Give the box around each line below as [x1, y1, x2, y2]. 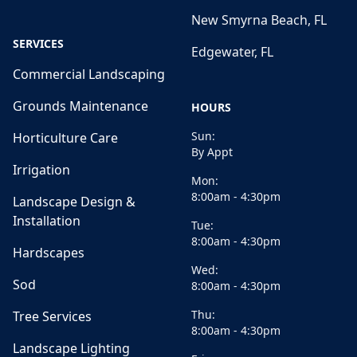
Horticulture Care [13, 128, 118, 147]
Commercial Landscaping [13, 65, 165, 83]
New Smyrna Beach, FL [191, 10, 327, 29]
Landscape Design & [13, 192, 135, 210]
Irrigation [13, 160, 70, 178]
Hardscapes [13, 243, 84, 261]
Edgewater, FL [191, 42, 273, 61]
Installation [13, 211, 80, 229]
